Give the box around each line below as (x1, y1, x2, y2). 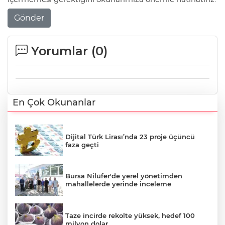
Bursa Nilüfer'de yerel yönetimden (65, 172, 182, 180)
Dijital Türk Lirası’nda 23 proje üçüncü (65, 132, 195, 141)
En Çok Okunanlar (13, 96, 95, 108)
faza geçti (65, 140, 99, 149)
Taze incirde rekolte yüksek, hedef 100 (65, 211, 195, 219)
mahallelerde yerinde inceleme (65, 180, 171, 188)
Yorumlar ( (28, 43, 95, 58)
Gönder (14, 13, 44, 23)
